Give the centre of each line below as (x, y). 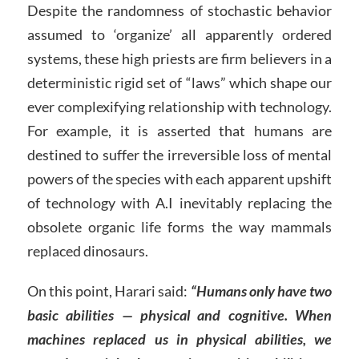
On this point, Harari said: (109, 290)
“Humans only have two (261, 290)
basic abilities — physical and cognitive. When (179, 315)
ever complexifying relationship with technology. (179, 106)
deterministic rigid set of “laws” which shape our (179, 82)
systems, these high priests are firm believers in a (179, 58)
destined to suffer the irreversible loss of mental (179, 154)
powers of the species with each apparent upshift (179, 178)
